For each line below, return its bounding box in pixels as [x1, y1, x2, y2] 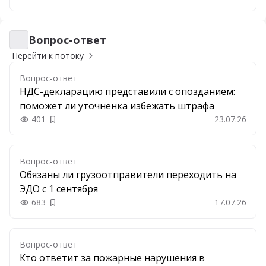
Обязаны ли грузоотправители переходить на [20, 168, 236, 181]
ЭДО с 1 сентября [20, 182, 98, 195]
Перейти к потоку [12, 50, 84, 61]
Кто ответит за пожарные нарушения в [20, 251, 205, 264]
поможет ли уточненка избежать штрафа [20, 99, 214, 112]
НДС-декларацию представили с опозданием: [20, 85, 235, 98]
